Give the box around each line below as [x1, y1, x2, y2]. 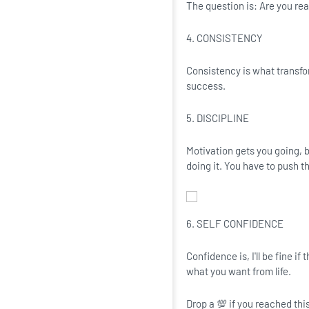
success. [186, 79, 226, 92]
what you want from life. [186, 265, 291, 277]
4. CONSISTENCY [186, 32, 263, 44]
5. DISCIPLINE [186, 112, 249, 124]
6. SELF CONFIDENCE [186, 217, 283, 230]
